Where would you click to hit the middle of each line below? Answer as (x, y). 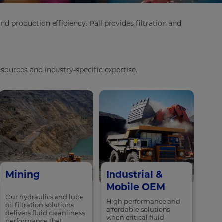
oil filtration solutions (39, 205)
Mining (22, 175)
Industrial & (134, 175)
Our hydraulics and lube (44, 197)
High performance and (143, 201)
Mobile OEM (135, 187)
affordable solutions (138, 209)
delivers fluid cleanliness (45, 213)
